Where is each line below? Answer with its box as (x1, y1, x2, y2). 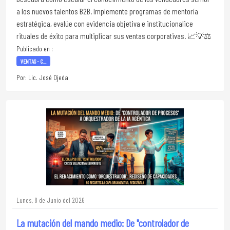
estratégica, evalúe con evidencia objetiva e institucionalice (16, 18, 193, 28)
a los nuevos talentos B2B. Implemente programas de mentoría (16, 6, 198, 16)
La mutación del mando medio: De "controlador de (16, 217, 189, 229)
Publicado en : (16, 44, 53, 53)
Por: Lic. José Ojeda (16, 73, 68, 82)
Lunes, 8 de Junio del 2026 (16, 196, 85, 204)
